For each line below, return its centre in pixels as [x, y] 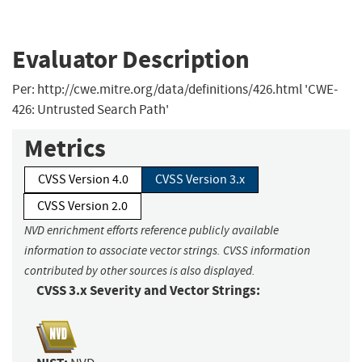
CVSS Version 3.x [200, 179]
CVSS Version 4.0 [83, 179]
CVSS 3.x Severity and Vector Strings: [148, 290]
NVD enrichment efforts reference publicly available [152, 230]
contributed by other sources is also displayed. [140, 270]
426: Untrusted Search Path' [90, 109]
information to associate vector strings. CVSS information [167, 250]
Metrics [65, 148]
